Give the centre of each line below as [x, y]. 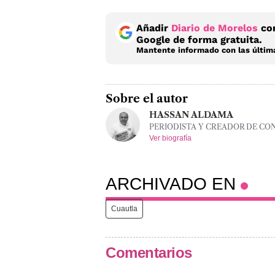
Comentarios [149, 252]
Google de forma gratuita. [199, 39]
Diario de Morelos [215, 28]
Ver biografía [170, 138]
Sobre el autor [147, 99]
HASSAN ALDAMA [191, 114]
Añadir [154, 28]
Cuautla [124, 208]
